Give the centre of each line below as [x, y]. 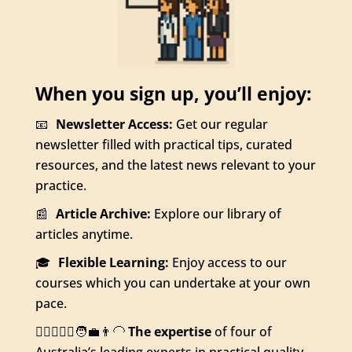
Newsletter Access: [114, 124]
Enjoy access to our [227, 262]
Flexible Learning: [113, 262]
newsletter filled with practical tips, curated [163, 144]
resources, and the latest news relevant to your [175, 165]
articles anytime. [84, 234]
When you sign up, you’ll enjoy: [173, 93]
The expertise [169, 331]
